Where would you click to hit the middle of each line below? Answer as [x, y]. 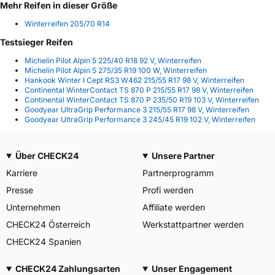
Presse [20, 190]
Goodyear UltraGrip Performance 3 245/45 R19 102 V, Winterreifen [140, 119]
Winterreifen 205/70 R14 [67, 23]
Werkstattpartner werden [193, 224]
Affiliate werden [174, 207]
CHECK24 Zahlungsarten [68, 269]
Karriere [22, 173]
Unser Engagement [192, 269]
